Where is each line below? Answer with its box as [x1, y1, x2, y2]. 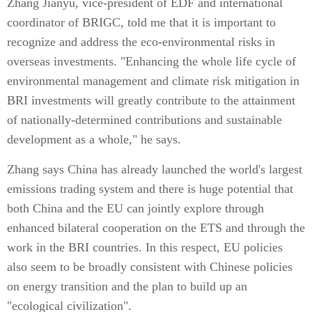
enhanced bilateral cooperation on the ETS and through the [7, 221, 305, 235]
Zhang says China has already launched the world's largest [7, 162, 302, 176]
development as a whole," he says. [7, 132, 181, 146]
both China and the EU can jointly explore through [7, 201, 264, 215]
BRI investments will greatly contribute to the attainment [7, 93, 295, 107]
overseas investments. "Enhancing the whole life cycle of [7, 54, 296, 68]
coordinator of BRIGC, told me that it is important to [7, 15, 276, 29]
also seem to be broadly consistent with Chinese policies [7, 260, 292, 274]
